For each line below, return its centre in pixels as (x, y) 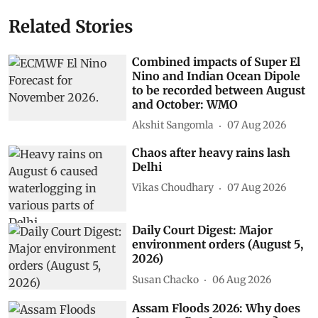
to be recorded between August (219, 90)
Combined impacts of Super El (216, 61)
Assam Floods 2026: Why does (216, 308)
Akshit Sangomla (173, 125)
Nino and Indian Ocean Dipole (216, 76)
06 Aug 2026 (242, 279)
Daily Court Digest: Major (203, 230)
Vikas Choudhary (173, 188)
